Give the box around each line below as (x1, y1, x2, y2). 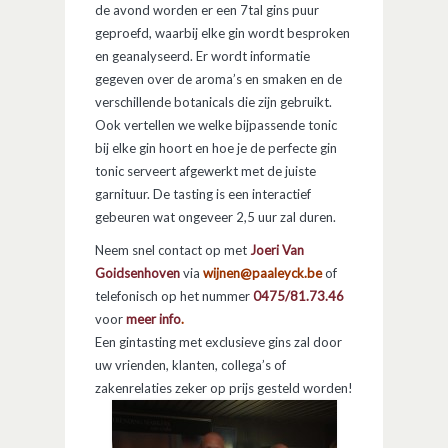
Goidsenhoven (95, 265, 180, 282)
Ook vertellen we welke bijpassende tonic (95, 117, 337, 134)
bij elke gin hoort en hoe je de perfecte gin (95, 140, 337, 157)
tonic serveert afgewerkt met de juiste (95, 163, 316, 180)
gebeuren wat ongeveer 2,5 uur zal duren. (95, 209, 336, 226)
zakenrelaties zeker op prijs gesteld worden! (95, 380, 353, 397)
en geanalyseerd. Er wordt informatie (95, 48, 310, 65)
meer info (126, 311, 181, 328)
